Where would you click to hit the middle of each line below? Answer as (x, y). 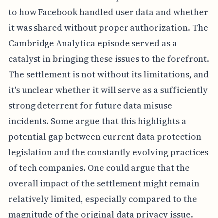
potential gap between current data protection (105, 137)
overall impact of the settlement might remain (104, 183)
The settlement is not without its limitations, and (109, 74)
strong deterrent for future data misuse (90, 106)
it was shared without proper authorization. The (108, 28)
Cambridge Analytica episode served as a (92, 43)
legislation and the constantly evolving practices (108, 152)
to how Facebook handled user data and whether (108, 12)
